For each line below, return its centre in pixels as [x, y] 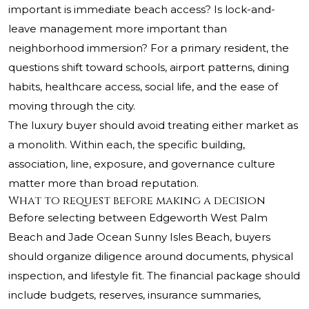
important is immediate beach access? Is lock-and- [142, 10]
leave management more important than [118, 29]
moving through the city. [72, 106]
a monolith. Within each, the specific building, [127, 145]
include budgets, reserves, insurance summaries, [134, 295]
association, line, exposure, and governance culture [142, 164]
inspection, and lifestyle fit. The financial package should [154, 276]
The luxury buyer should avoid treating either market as [153, 126]
